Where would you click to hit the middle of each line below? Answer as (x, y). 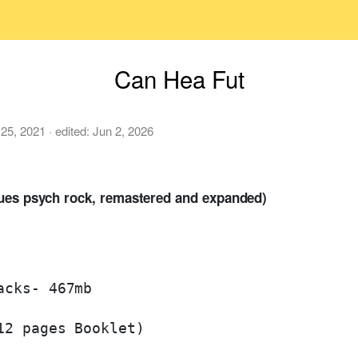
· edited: (69, 130)
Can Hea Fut (179, 78)
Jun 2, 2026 (123, 130)
